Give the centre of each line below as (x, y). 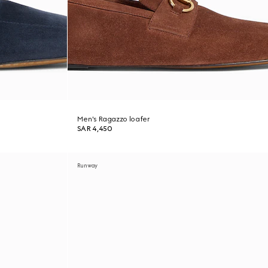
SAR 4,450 (95, 129)
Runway (87, 165)
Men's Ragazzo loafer (113, 119)
